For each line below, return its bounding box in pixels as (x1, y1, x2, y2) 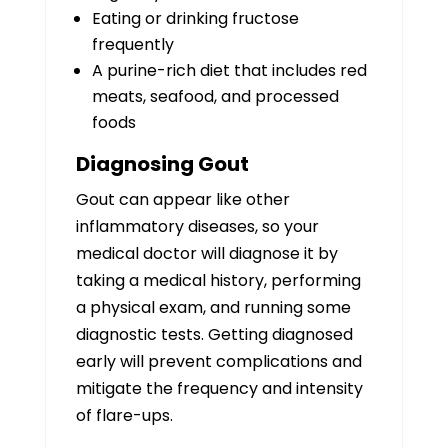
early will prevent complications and (75, 350, 362, 373)
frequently (91, 33, 174, 56)
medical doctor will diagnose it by (75, 242, 338, 265)
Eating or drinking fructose (91, 7, 299, 30)
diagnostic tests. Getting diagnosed (75, 323, 353, 346)
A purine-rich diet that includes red (91, 59, 367, 82)
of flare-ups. (75, 404, 173, 427)
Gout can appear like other (75, 188, 290, 211)
